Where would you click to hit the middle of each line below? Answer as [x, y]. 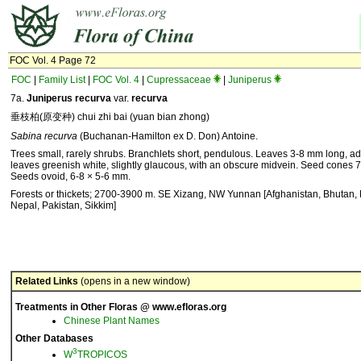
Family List [62, 80]
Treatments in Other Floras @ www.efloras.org [121, 307]
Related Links [47, 281]
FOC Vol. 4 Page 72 [53, 60]
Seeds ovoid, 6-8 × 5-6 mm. [71, 176]
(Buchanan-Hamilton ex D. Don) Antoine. [168, 136]
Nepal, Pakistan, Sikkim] [63, 205]
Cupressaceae [179, 80]
